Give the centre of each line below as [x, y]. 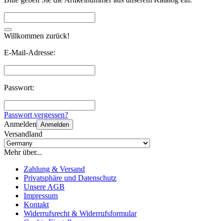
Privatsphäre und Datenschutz [70, 178]
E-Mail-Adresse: [30, 52]
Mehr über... [23, 152]
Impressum [41, 195]
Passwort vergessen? [36, 114]
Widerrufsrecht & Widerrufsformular [80, 213]
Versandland [23, 134]
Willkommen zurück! [37, 36]
